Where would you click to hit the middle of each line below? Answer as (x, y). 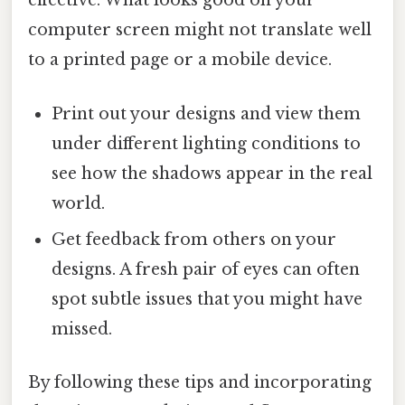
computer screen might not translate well (200, 30)
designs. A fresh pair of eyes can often (206, 269)
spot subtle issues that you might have (207, 299)
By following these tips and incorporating (200, 382)
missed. (82, 329)
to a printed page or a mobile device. (180, 60)
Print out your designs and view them (207, 113)
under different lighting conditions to (207, 143)
